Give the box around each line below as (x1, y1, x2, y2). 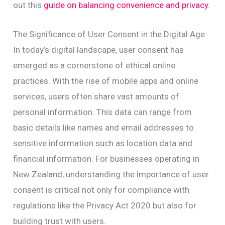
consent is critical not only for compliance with (13, 184, 190, 195)
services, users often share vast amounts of (13, 91, 180, 101)
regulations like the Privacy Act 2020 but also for (13, 200, 197, 210)
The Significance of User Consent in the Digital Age (13, 29, 205, 39)
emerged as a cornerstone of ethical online (13, 60, 176, 70)
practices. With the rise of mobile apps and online (13, 75, 199, 86)
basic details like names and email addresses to (13, 122, 194, 133)
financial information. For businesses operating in (13, 153, 200, 164)
